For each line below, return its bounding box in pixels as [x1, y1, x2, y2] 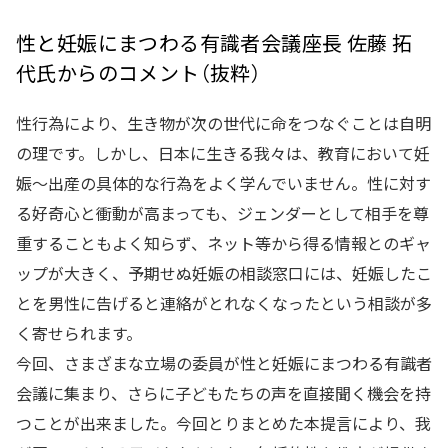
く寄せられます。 [16, 321, 142, 345]
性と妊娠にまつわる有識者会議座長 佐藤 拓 [16, 28, 413, 57]
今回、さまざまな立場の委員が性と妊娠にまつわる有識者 [16, 351, 432, 375]
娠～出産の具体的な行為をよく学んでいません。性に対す [16, 171, 431, 195]
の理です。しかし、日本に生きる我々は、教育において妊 [16, 141, 430, 165]
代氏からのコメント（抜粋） [16, 58, 262, 87]
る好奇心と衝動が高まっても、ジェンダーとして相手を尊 [16, 201, 429, 225]
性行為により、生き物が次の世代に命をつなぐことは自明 [16, 111, 431, 135]
